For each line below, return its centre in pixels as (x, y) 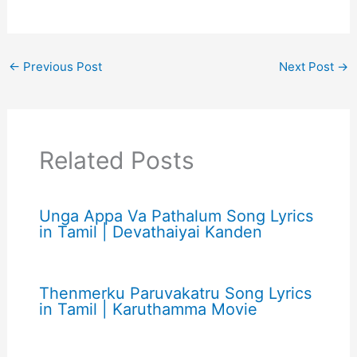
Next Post (308, 66)
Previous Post (61, 66)
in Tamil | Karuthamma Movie (148, 309)
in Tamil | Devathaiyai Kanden (150, 231)
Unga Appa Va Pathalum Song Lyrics (176, 216)
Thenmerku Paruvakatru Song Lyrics (175, 293)
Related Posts (116, 160)
